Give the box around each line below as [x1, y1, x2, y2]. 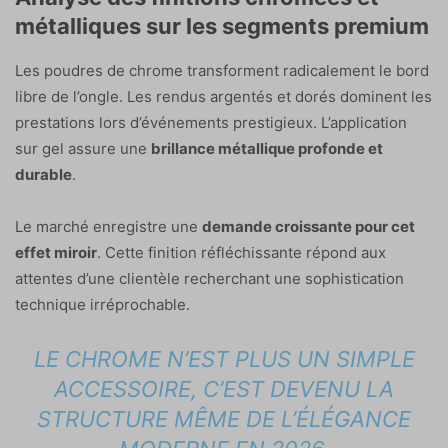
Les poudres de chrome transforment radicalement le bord [15, 60, 429, 80]
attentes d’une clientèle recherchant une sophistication [15, 268, 404, 288]
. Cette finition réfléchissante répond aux [97, 242, 386, 262]
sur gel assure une [15, 138, 151, 158]
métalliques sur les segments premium [15, 12, 429, 39]
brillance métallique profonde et [151, 138, 383, 158]
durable [15, 164, 72, 184]
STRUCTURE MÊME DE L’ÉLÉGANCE [37, 405, 411, 432]
